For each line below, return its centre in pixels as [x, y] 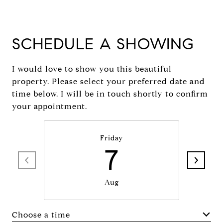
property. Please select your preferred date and [109, 81]
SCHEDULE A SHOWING [103, 44]
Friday [111, 138]
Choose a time [41, 215]
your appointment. [50, 106]
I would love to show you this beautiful [92, 69]
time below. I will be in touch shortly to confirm [110, 94]
